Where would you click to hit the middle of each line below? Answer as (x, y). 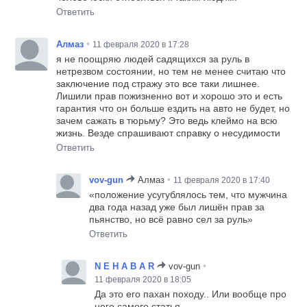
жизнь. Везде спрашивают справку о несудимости (169, 133)
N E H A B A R (125, 266)
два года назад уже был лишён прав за (177, 207)
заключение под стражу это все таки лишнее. (158, 83)
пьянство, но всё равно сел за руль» (171, 219)
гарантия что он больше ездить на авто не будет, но (173, 108)
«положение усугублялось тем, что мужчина (188, 194)
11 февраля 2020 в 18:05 (143, 279)
